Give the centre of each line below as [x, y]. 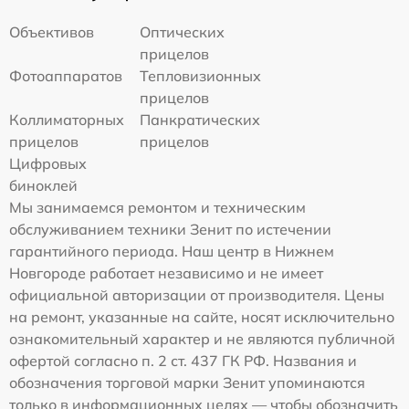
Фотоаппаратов [66, 76]
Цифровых [48, 163]
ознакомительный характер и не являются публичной [202, 339]
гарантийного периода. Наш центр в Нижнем [172, 251]
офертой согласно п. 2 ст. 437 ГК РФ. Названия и [183, 361]
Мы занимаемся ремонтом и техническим [157, 207]
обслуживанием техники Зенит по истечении [170, 229]
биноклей [43, 185]
